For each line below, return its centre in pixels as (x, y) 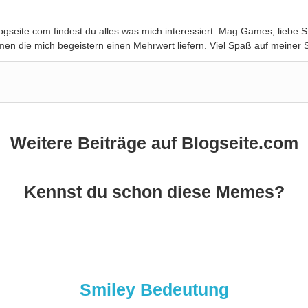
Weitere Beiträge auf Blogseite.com (154, 143)
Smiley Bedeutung (154, 290)
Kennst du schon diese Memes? (154, 191)
